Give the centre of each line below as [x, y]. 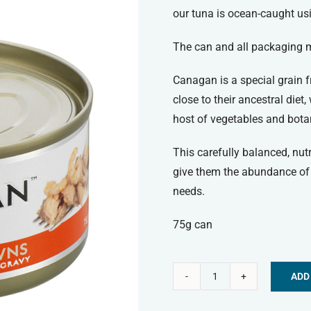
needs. [188, 191]
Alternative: [200, 301]
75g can [192, 224]
